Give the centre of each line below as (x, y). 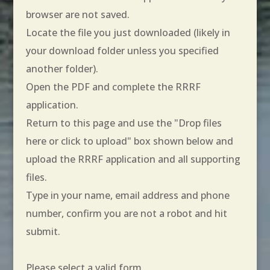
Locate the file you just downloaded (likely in (128, 32)
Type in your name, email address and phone (127, 195)
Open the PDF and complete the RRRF (113, 86)
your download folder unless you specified (122, 50)
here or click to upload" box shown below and (129, 141)
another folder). (62, 68)
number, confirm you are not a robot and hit (126, 213)
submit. (43, 231)
